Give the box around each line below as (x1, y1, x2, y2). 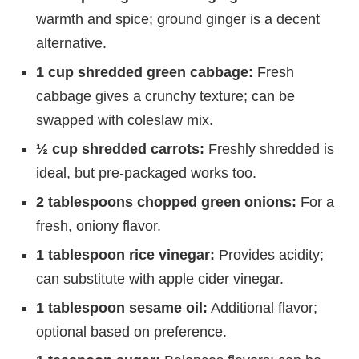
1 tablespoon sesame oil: (36, 299, 208, 316)
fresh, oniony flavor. (36, 217, 161, 234)
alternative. (36, 34, 107, 51)
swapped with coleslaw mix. (36, 111, 213, 128)
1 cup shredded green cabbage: (36, 63, 253, 80)
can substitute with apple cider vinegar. (36, 270, 284, 287)
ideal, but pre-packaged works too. (36, 164, 256, 181)
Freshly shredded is (204, 140, 334, 157)
